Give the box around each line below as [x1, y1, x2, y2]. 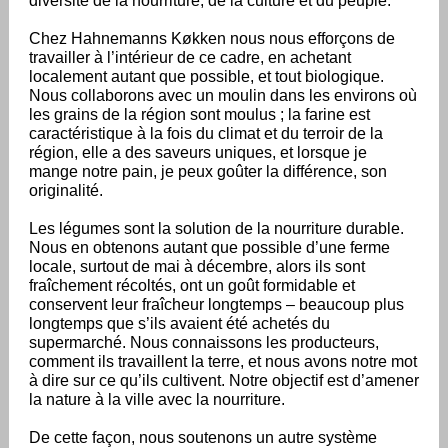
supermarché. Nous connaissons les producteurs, [29, 334, 379, 351]
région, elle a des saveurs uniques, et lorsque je [29, 144, 367, 161]
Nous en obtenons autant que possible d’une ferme [29, 239, 390, 256]
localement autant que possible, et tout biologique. [29, 68, 384, 85]
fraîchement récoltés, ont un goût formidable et [29, 277, 355, 294]
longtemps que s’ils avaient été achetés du [29, 315, 330, 332]
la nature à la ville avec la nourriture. [29, 391, 289, 408]
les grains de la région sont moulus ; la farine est [29, 106, 370, 123]
